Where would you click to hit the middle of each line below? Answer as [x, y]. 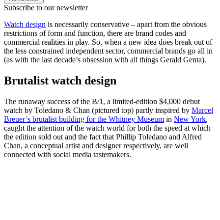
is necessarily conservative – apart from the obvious [126, 25]
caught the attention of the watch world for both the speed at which [107, 128]
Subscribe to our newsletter [46, 8]
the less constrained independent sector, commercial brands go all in [108, 51]
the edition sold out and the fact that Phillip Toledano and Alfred [103, 137]
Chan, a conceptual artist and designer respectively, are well [96, 146]
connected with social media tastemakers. [68, 155]
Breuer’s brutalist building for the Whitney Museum [84, 119]
